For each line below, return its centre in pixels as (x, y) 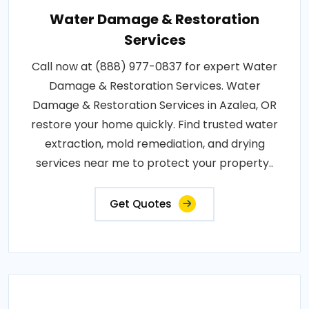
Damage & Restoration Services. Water (154, 86)
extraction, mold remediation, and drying (154, 144)
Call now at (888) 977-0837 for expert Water (154, 67)
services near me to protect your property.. (154, 163)
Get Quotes (141, 204)
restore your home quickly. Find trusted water (154, 125)
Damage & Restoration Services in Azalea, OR (154, 106)
